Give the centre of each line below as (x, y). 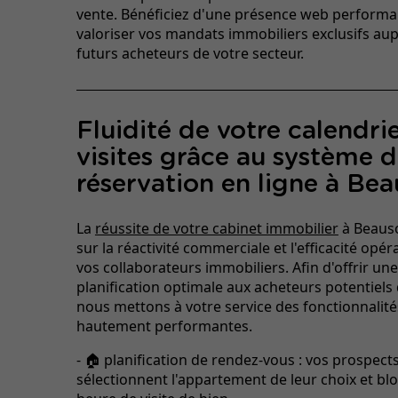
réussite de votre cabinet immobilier (216, 228)
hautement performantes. (164, 326)
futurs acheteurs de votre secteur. (190, 53)
